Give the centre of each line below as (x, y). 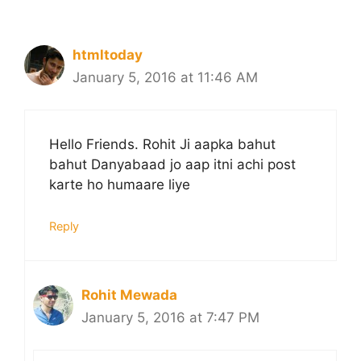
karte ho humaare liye (120, 185)
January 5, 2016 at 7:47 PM (170, 317)
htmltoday (108, 54)
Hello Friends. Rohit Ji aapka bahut (162, 145)
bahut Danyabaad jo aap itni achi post (172, 165)
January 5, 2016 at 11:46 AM (165, 77)
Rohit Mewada (129, 295)
